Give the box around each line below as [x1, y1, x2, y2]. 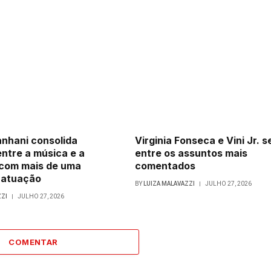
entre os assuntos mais [134, 147, 247, 160]
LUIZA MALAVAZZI [143, 180, 195, 188]
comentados [134, 160, 195, 172]
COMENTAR [8, 237, 58, 247]
